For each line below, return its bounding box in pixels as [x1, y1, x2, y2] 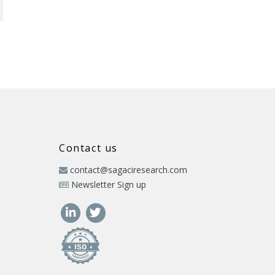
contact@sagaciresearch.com [70, 164, 187, 176]
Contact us [59, 141, 118, 155]
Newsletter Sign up [71, 179, 146, 190]
